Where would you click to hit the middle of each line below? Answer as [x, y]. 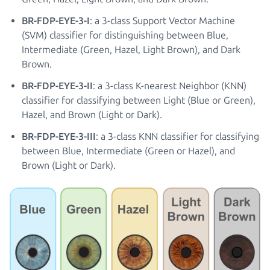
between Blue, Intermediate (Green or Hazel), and [128, 151]
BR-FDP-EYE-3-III [59, 137]
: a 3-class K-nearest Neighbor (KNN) [170, 86]
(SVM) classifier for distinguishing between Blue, [125, 35]
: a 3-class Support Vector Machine [162, 21]
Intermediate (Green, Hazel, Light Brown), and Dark [131, 50]
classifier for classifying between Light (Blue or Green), [139, 100]
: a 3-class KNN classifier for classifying [177, 137]
